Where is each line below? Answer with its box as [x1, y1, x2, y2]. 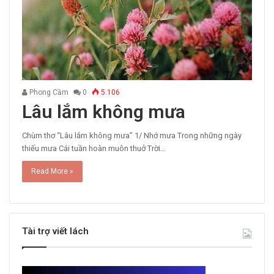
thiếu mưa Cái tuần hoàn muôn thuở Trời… [22, 143, 166, 153]
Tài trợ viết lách [22, 225, 89, 237]
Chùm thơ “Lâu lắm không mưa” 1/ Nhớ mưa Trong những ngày [22, 130, 242, 140]
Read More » [31, 166, 73, 176]
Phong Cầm [28, 87, 68, 97]
